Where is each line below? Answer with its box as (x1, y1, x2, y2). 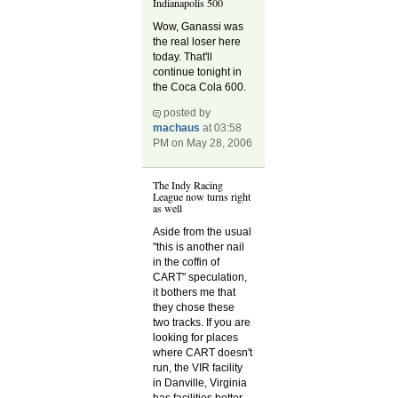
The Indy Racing (153, 177, 224, 192)
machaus (153, 122, 201, 135)
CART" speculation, (153, 270, 248, 283)
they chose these (153, 300, 235, 314)
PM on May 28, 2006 (153, 137, 253, 150)
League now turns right (153, 188, 251, 203)
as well (153, 200, 183, 215)
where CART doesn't (153, 346, 253, 359)
